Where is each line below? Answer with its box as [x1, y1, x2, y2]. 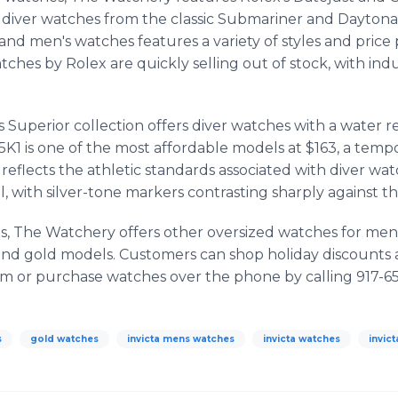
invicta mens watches [127, 333, 235, 345]
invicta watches [263, 333, 340, 345]
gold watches [30, 333, 99, 345]
